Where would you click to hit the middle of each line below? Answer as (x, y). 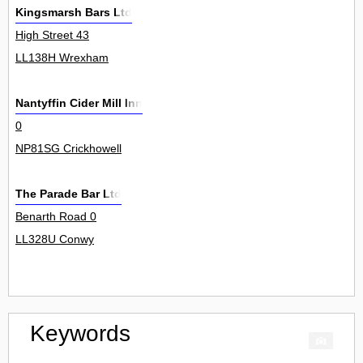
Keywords (80, 334)
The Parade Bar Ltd (68, 194)
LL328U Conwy (55, 239)
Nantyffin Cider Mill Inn (79, 103)
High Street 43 (52, 35)
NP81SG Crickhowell (68, 149)
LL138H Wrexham (62, 58)
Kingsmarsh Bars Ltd (74, 13)
